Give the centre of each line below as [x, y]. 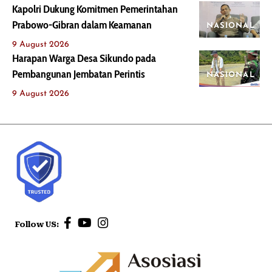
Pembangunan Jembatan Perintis [79, 74]
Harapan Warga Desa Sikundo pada [84, 58]
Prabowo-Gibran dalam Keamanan [82, 25]
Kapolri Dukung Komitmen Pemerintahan [95, 9]
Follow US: [38, 225]
